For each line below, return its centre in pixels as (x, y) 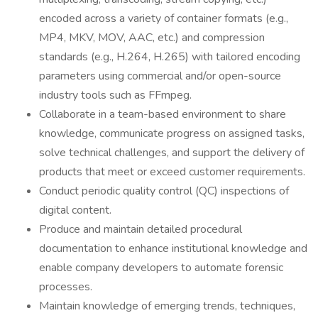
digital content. (75, 210)
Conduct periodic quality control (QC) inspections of (164, 191)
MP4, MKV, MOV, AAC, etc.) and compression (152, 38)
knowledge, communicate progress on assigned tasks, (172, 133)
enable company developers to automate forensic (161, 268)
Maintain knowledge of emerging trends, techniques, (167, 306)
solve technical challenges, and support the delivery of (172, 153)
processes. (66, 287)
